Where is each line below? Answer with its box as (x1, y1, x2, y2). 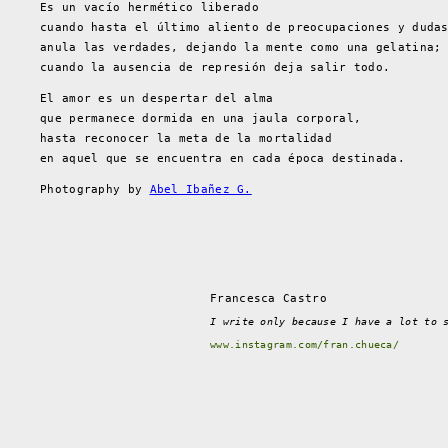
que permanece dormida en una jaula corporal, (40, 111, 362, 125)
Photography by (40, 182, 150, 196)
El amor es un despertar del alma (40, 91, 274, 105)
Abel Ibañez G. (149, 182, 252, 196)
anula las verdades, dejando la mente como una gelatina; (40, 40, 442, 54)
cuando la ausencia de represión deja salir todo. (40, 60, 391, 74)
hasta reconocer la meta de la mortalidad (40, 131, 332, 145)
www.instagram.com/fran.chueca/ (210, 338, 399, 350)
